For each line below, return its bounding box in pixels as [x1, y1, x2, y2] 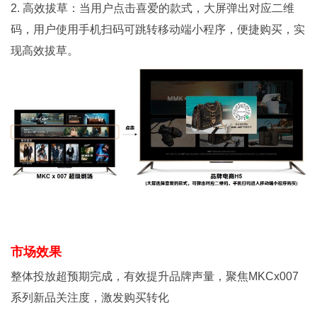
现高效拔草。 [11, 44, 79, 57]
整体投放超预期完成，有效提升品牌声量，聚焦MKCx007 [11, 270, 299, 283]
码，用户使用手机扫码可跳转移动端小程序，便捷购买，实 [11, 23, 305, 35]
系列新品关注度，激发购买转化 [11, 292, 169, 304]
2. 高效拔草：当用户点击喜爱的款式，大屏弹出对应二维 [11, 1, 294, 14]
